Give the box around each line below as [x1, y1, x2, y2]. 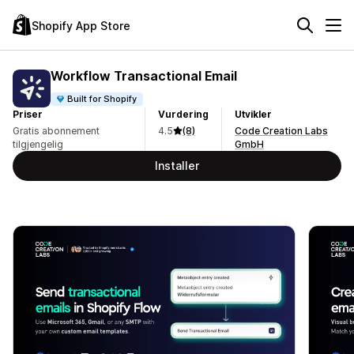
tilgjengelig [13, 138, 63, 150]
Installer [155, 159, 199, 172]
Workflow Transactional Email [51, 67, 237, 84]
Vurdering [158, 108, 209, 120]
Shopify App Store [32, 18, 130, 32]
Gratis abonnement [13, 125, 100, 137]
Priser [13, 108, 43, 120]
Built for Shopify [67, 92, 137, 104]
